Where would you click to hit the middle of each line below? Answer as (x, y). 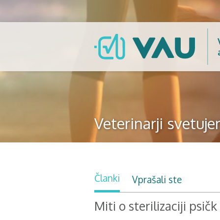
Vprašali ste (157, 179)
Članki (107, 178)
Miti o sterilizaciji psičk (156, 206)
